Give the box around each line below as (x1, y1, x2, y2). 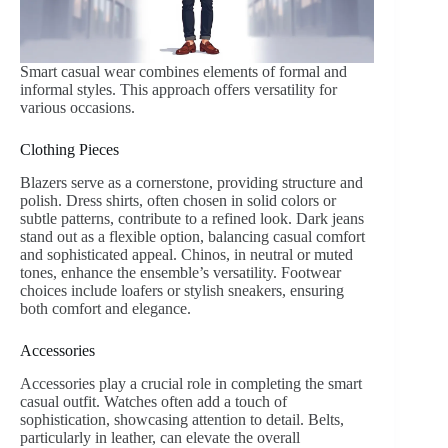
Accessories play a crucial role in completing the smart (20, 374, 362, 392)
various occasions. (20, 99, 135, 117)
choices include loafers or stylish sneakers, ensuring (20, 282, 344, 300)
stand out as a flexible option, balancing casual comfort (20, 228, 365, 246)
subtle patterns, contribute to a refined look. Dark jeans (20, 210, 364, 228)
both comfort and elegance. (20, 300, 191, 318)
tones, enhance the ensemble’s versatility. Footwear (20, 264, 341, 282)
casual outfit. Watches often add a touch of (20, 392, 287, 410)
